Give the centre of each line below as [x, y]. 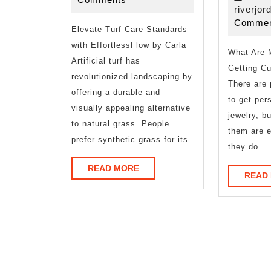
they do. [244, 146]
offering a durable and [116, 92]
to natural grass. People [120, 123]
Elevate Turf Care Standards [129, 29]
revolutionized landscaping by [132, 76]
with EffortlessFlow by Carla [129, 45]
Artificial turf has [106, 60]
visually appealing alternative [131, 108]
